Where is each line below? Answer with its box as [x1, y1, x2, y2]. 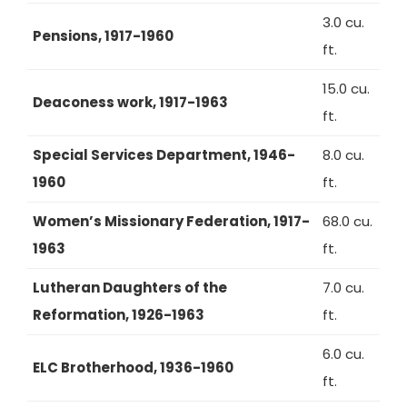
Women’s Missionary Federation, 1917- [33, 212, 310, 231]
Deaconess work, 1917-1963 [33, 93, 228, 112]
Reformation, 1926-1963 [33, 305, 204, 324]
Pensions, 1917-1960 [33, 26, 174, 45]
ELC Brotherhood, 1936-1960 [33, 358, 233, 377]
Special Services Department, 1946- [33, 145, 295, 164]
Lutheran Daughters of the [33, 278, 227, 297]
